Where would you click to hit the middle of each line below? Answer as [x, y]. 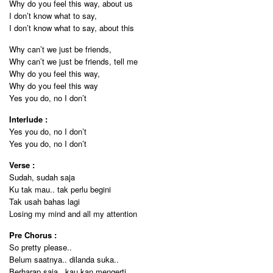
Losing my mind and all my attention [73, 214]
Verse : [22, 165]
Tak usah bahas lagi [44, 201]
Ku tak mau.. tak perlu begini [60, 189]
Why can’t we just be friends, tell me [73, 61]
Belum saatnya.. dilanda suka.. [64, 259]
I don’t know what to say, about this [72, 28]
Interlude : [28, 119]
